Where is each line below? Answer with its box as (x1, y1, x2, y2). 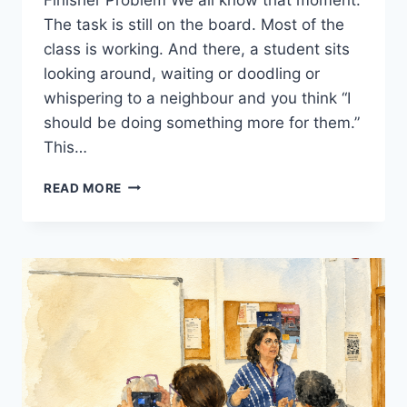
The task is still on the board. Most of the (44, 15, 344, 34)
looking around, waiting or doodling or (44, 64, 320, 83)
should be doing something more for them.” (44, 113, 360, 132)
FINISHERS (121, 194, 192, 210)
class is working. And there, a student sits (44, 39, 350, 58)
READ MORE (44, 180, 123, 195)
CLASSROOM (121, 271, 208, 286)
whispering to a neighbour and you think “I (44, 88, 351, 107)
